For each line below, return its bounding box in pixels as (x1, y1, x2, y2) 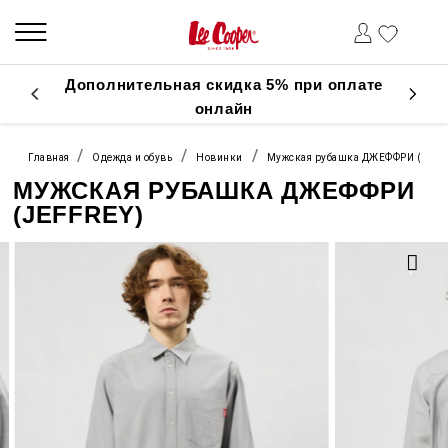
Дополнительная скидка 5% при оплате (64, 76, 384, 93)
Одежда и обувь (92, 152, 172, 163)
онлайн (194, 100, 254, 117)
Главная (28, 152, 72, 163)
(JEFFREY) (13, 201, 144, 228)
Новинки (196, 152, 243, 163)
